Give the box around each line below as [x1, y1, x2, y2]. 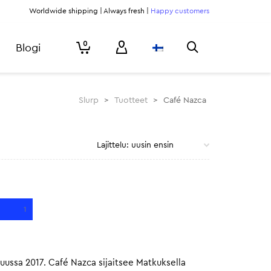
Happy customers [151, 7, 209, 15]
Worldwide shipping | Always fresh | [29, 7, 151, 15]
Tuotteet [114, 96, 148, 105]
